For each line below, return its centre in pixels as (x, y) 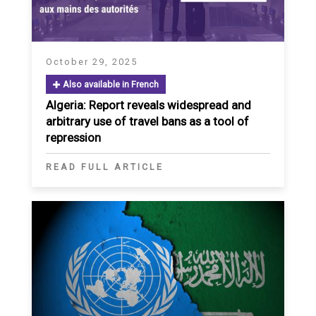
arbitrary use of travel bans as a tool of (147, 121)
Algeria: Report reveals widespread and (148, 105)
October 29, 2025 (92, 61)
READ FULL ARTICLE (105, 166)
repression (73, 137)
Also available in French (110, 84)
